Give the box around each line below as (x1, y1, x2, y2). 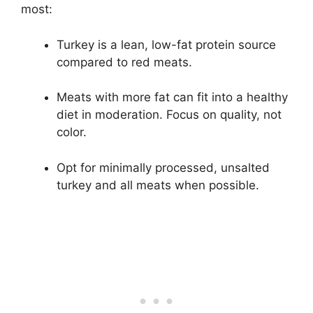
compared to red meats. (57, 54, 192, 69)
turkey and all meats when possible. (57, 177, 259, 192)
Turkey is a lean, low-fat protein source (57, 37, 276, 52)
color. (57, 125, 87, 140)
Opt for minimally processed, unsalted (57, 160, 270, 175)
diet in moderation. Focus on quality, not (57, 108, 282, 122)
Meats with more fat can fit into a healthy (57, 90, 288, 105)
